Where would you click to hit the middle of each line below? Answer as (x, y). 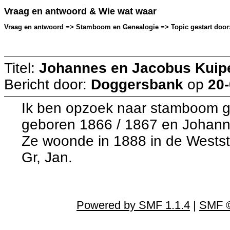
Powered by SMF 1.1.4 (133, 205)
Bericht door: (47, 84)
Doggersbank (137, 84)
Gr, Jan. (47, 157)
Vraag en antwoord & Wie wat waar (80, 12)
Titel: (22, 68)
